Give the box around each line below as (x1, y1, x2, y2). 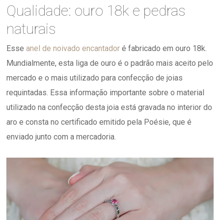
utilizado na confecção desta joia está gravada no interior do (6, 102, 213, 112)
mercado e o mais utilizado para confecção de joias (6, 73, 183, 82)
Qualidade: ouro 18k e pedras (6, 1, 186, 19)
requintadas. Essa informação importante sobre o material (6, 87, 205, 97)
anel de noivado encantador (26, 43, 120, 53)
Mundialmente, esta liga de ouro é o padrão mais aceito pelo (6, 58, 214, 68)
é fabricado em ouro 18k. (120, 43, 207, 53)
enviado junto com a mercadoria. (6, 132, 116, 141)
